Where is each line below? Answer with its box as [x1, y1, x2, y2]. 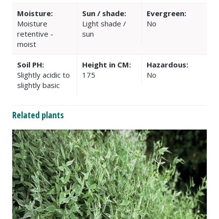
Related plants [12, 109, 64, 121]
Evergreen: [147, 8, 187, 18]
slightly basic [17, 80, 60, 90]
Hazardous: [147, 59, 189, 69]
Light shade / [82, 18, 126, 28]
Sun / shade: [82, 8, 126, 18]
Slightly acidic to [17, 69, 70, 80]
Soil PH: [17, 59, 44, 69]
